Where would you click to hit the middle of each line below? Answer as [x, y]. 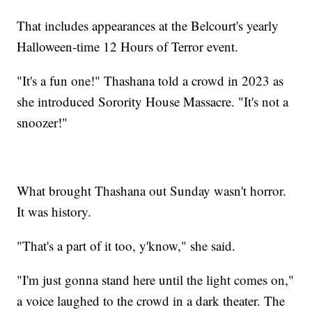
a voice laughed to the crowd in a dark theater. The [151, 300]
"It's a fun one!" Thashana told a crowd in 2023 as [150, 80]
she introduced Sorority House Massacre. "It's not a [153, 101]
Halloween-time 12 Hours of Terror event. [128, 46]
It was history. [54, 211]
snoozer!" [42, 122]
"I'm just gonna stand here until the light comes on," [156, 279]
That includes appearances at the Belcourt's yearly [148, 25]
